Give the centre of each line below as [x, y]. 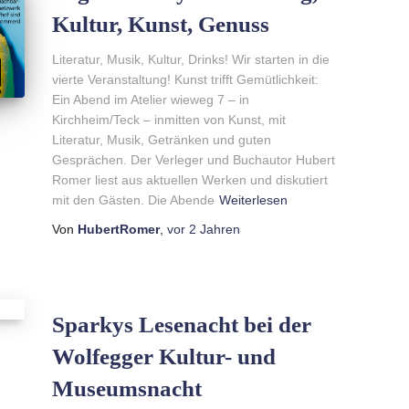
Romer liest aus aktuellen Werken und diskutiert [189, 179]
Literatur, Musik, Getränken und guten [161, 139]
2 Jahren [214, 229]
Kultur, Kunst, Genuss [160, 24]
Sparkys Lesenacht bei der [181, 324]
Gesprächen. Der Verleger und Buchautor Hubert [193, 159]
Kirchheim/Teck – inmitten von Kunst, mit [168, 119]
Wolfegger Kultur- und [163, 356]
